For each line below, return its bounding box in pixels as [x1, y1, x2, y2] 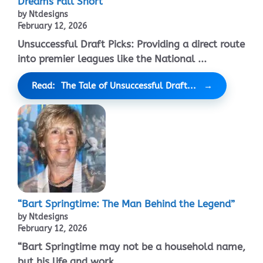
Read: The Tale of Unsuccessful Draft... [32, 80, 196, 92]
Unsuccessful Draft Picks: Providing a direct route [18, 38, 245, 50]
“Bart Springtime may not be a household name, [18, 241, 245, 253]
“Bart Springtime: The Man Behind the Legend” [18, 197, 235, 210]
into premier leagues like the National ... [18, 53, 207, 65]
